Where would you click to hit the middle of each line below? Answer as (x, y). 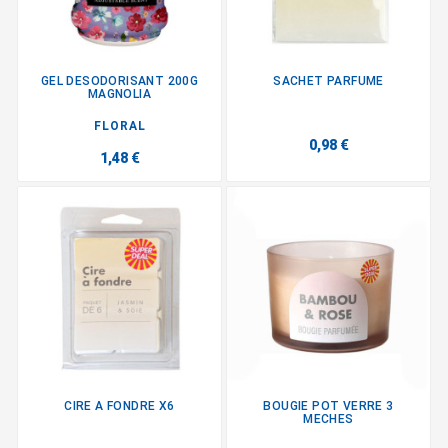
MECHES (328, 419)
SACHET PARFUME (328, 80)
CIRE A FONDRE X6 (119, 406)
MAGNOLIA (119, 93)
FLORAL (119, 125)
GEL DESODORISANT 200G (119, 80)
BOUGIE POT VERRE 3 (328, 406)
